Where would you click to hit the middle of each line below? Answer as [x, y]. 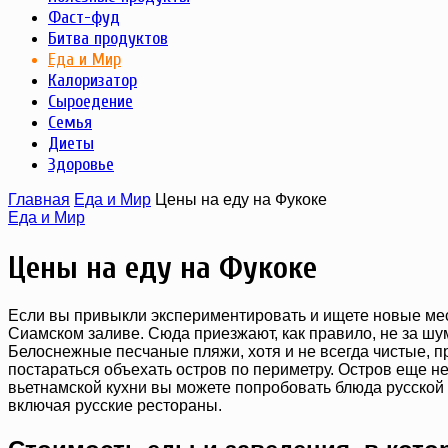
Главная [39, 200]
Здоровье [81, 165]
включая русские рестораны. [115, 406]
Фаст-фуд [84, 18]
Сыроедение [90, 102]
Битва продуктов [108, 39]
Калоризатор [92, 81]
